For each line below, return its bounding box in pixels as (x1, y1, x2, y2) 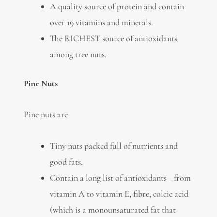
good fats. (49, 156, 83, 167)
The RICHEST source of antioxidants (49, 32, 177, 44)
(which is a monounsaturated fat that (49, 204, 176, 215)
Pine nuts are (23, 109, 68, 120)
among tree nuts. (49, 48, 107, 60)
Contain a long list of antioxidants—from (49, 172, 191, 183)
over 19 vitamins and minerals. (49, 16, 153, 28)
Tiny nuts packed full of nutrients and (49, 140, 178, 151)
